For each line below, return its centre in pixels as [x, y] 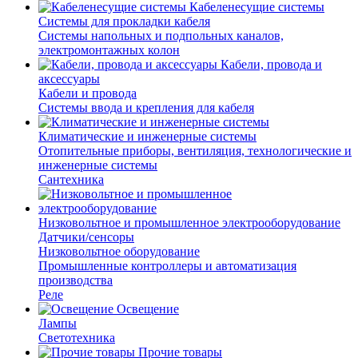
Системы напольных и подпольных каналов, [161, 35]
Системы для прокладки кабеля [124, 21]
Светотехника [77, 337]
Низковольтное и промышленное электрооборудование [189, 222]
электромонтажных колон [109, 50]
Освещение [148, 308]
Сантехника [71, 179]
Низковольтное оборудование [119, 251]
